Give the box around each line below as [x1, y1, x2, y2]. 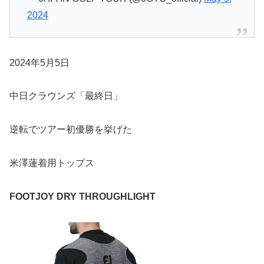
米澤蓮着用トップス [9, 158, 94, 169]
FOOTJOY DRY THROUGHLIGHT [9, 191, 156, 202]
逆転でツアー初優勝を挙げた [9, 124, 132, 135]
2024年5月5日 [9, 57, 70, 68]
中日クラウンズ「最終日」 [9, 91, 123, 101]
